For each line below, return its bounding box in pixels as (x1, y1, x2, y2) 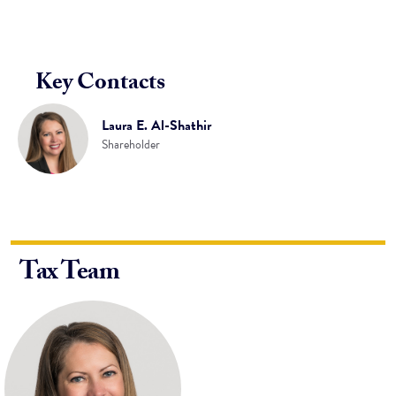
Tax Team (19, 253, 119, 296)
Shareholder (102, 135, 160, 154)
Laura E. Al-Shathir (102, 115, 211, 136)
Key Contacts (35, 65, 165, 104)
